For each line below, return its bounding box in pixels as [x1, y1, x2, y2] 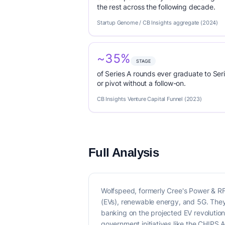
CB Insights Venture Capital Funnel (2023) [97, 95, 202, 102]
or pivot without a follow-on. [97, 79, 186, 87]
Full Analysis [88, 146, 159, 159]
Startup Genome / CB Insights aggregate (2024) [97, 19, 218, 26]
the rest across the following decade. [97, 3, 215, 11]
